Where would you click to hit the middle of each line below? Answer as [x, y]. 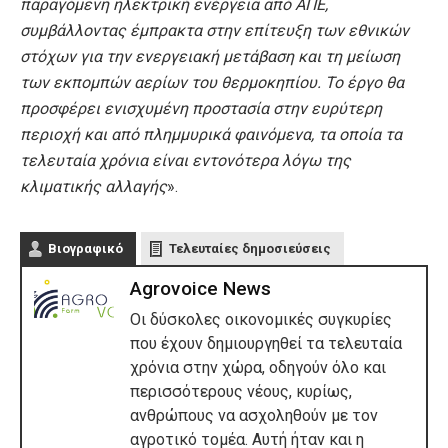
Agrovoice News [200, 288]
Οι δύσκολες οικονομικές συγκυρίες [261, 319]
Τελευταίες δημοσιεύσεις [250, 248]
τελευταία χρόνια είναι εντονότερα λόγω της [185, 160]
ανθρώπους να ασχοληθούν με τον [254, 415]
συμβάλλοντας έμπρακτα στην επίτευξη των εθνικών [214, 30]
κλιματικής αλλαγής [93, 186]
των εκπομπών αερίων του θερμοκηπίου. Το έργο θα [212, 82]
